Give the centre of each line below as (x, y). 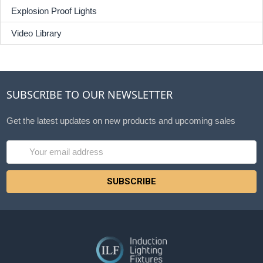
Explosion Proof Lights (54, 11)
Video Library (36, 33)
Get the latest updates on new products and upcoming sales (121, 120)
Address (23, 160)
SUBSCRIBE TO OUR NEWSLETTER (90, 95)
